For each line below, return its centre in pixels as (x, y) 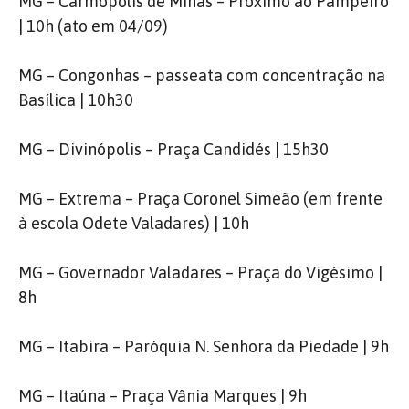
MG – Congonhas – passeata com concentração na (202, 75)
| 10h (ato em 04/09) (93, 26)
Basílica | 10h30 (76, 100)
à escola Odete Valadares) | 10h (134, 223)
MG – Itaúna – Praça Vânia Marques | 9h (163, 396)
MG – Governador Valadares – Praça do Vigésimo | (200, 273)
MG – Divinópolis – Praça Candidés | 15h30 (173, 149)
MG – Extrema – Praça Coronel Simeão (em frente (200, 199)
